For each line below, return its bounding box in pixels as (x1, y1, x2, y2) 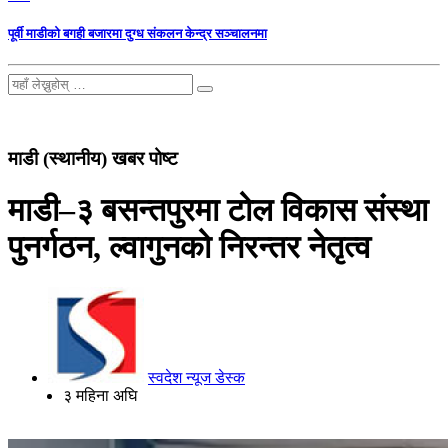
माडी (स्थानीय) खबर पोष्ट (8, 148, 178, 170)
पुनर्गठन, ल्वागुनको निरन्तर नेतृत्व (8, 228, 371, 265)
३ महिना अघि (63, 387, 137, 404)
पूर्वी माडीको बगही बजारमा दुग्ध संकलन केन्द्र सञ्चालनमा (8, 26, 267, 42)
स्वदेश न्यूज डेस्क (148, 369, 245, 386)
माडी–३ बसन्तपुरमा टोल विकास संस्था (8, 191, 428, 228)
